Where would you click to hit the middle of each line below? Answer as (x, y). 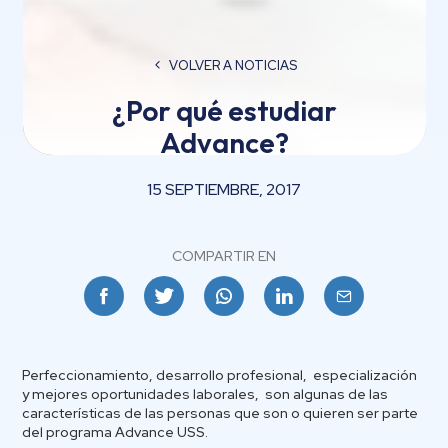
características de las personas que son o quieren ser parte (220, 413)
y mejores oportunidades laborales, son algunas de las (205, 394)
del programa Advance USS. (115, 432)
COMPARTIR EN (224, 256)
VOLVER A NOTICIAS (233, 65)
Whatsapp (285, 296)
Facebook (164, 296)
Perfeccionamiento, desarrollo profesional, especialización (220, 375)
